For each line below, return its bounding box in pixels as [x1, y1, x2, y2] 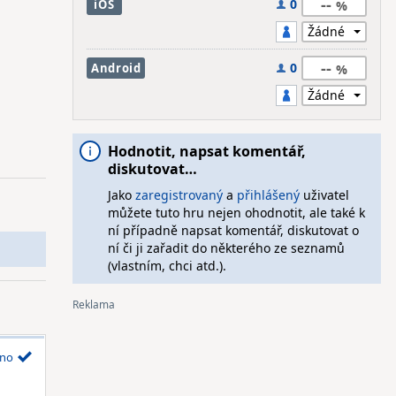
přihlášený [236, 187, 300, 203]
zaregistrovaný [134, 187, 223, 203]
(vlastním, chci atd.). [107, 257, 226, 274]
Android [90, 60, 141, 76]
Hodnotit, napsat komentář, [107, 141, 306, 161]
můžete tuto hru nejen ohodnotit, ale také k [107, 204, 365, 221]
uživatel [299, 187, 349, 203]
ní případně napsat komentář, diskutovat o [107, 222, 359, 239]
